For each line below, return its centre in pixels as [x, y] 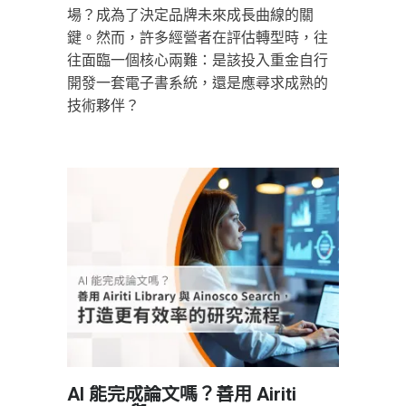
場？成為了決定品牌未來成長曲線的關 [190, 15]
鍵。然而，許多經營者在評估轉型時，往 [198, 38]
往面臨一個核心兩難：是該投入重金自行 [198, 60]
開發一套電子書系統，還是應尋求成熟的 [198, 83]
